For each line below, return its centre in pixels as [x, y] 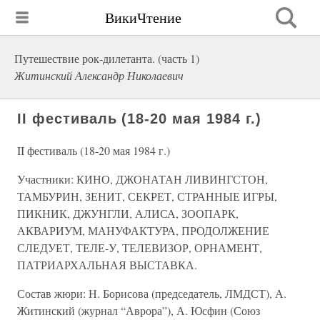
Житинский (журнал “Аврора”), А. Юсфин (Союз [139, 310]
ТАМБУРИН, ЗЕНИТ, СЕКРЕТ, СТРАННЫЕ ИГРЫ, [147, 196]
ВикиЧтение [143, 17]
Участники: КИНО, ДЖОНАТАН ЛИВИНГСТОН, [142, 179]
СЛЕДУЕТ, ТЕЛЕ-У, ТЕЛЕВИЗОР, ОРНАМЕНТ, [140, 247]
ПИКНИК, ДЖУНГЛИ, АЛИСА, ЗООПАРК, [128, 213]
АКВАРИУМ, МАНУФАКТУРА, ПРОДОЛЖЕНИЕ [143, 230]
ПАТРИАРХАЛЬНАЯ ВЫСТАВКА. [107, 265]
